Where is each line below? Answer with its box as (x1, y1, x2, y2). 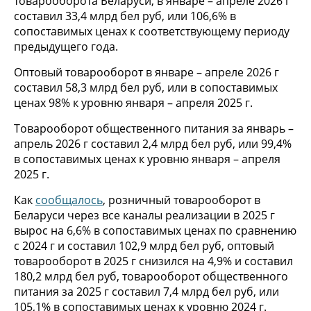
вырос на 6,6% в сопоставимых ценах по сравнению (14, 222, 296, 238)
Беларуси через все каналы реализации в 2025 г (14, 207, 275, 223)
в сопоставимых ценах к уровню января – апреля (14, 151, 280, 167)
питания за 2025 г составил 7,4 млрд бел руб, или (14, 283, 279, 299)
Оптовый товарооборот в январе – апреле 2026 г (14, 64, 279, 80)
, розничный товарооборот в (103, 192, 260, 208)
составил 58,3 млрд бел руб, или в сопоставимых (14, 79, 278, 95)
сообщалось (35, 192, 103, 208)
